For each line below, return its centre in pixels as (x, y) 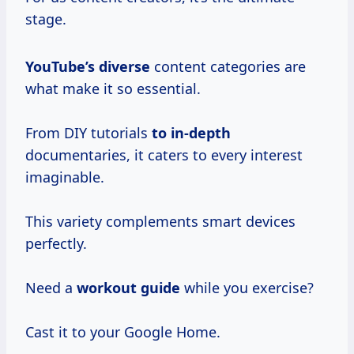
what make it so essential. (113, 88)
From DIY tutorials (88, 132)
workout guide (128, 287)
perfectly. (56, 243)
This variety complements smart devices (160, 221)
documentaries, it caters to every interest (164, 154)
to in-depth (191, 132)
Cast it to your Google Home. (123, 331)
